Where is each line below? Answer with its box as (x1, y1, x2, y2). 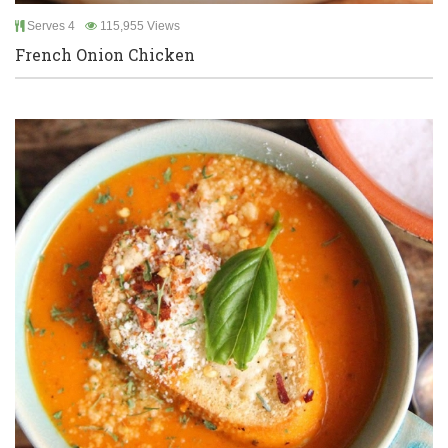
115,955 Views (97, 19, 180, 33)
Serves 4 (24, 19, 75, 33)
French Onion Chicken (15, 44, 195, 65)
